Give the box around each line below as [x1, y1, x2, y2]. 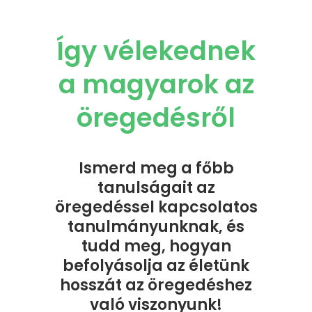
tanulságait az [97, 176, 215, 198]
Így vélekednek [56, 32, 256, 69]
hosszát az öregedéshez [60, 274, 252, 296]
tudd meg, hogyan [81, 235, 231, 257]
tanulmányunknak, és [68, 215, 244, 237]
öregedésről [77, 99, 235, 136]
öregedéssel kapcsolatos [54, 196, 258, 218]
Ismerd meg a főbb [78, 157, 234, 179]
